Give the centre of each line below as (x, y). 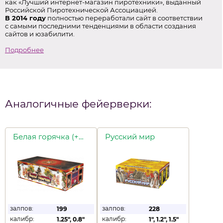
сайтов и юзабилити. (40, 34)
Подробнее (24, 50)
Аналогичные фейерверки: (78, 104)
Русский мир (130, 136)
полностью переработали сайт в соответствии (124, 18)
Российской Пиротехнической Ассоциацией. (81, 10)
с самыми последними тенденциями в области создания (101, 26)
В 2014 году (25, 18)
